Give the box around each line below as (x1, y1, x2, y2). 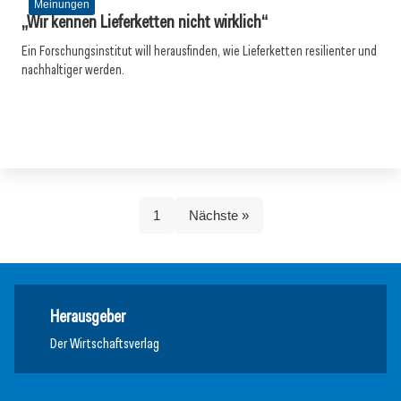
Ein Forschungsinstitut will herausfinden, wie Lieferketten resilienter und (21, 42, 377, 60)
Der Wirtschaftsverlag (50, 334, 159, 353)
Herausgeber (50, 305, 125, 328)
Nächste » (188, 208, 249, 223)
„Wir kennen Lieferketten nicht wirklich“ (21, 10, 268, 33)
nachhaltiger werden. (21, 61, 124, 79)
